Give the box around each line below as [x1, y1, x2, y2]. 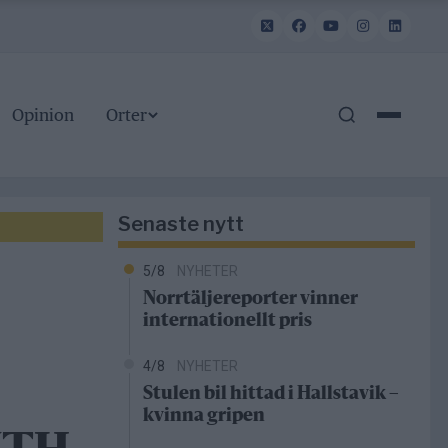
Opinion [11, 105, 74, 126]
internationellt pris [143, 312, 312, 331]
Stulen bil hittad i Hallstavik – [143, 385, 399, 404]
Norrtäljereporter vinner [143, 290, 358, 309]
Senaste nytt [118, 212, 244, 237]
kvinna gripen [143, 407, 265, 426]
